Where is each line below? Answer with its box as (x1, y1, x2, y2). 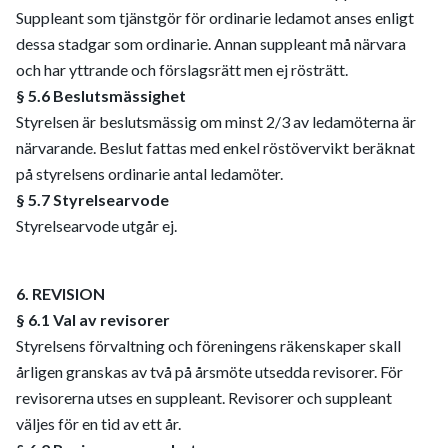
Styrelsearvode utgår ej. (16, 216, 177, 235)
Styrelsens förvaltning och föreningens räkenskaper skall (16, 336, 401, 355)
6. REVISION (16, 284, 105, 303)
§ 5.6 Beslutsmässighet (16, 86, 186, 105)
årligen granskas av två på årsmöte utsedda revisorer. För (16, 362, 403, 381)
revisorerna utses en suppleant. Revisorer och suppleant (16, 388, 392, 407)
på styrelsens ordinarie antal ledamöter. (16, 164, 283, 183)
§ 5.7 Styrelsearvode (16, 190, 169, 209)
